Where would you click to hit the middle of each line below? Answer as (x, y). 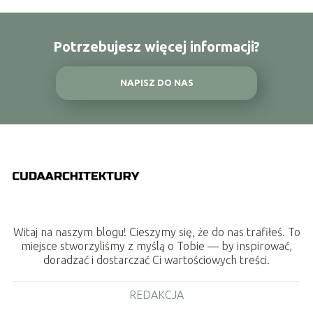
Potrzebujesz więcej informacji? (156, 46)
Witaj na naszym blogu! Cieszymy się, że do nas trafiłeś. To (156, 232)
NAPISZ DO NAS (156, 83)
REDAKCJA (156, 295)
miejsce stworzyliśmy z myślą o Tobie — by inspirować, (156, 246)
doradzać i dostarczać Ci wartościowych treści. (156, 260)
